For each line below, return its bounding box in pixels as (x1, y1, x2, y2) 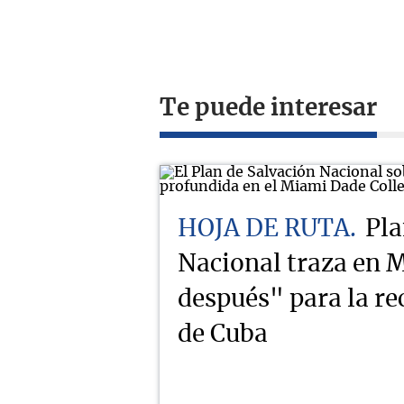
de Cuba (178, 322, 268, 346)
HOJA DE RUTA (178, 216, 350, 241)
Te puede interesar (160, 96, 377, 120)
